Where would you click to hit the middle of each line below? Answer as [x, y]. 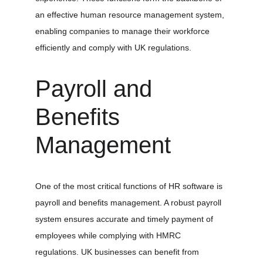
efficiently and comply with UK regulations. [113, 48]
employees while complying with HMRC [109, 235]
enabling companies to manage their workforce [124, 31]
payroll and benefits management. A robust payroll [129, 203]
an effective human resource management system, [131, 15]
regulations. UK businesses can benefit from [118, 252]
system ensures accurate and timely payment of [125, 219]
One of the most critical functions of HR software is [130, 186]
